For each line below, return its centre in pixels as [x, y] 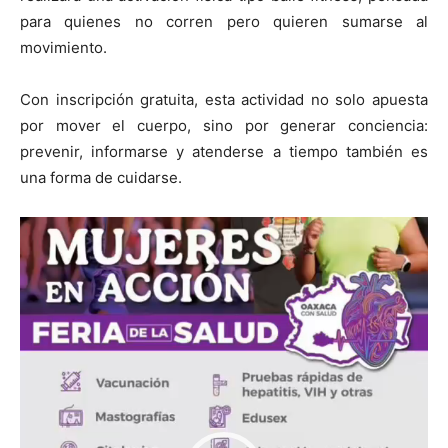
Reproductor [63, 228]
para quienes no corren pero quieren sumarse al [224, 21]
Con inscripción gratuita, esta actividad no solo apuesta [224, 99]
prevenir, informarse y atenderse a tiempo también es [224, 151]
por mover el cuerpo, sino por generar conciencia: [224, 125]
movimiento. [63, 47]
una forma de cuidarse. [101, 177]
